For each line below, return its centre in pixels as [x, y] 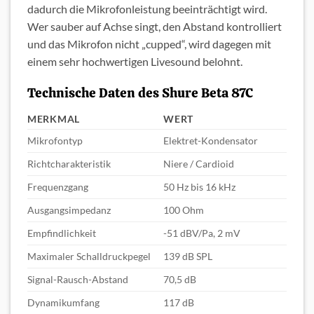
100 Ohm [184, 210]
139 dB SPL [188, 256]
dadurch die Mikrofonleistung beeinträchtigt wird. [147, 9]
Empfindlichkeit [62, 233]
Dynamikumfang [63, 302]
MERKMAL [54, 118]
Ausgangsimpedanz [69, 210]
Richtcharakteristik [69, 163]
